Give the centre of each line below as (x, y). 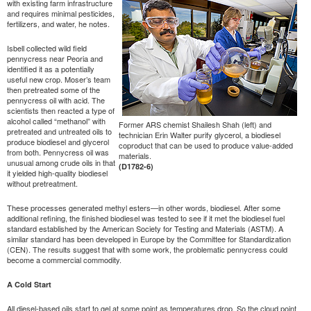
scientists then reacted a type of (61, 110)
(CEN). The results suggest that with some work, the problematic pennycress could (147, 249)
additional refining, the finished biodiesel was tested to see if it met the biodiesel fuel (146, 218)
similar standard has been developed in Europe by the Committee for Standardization (149, 238)
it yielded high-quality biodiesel (57, 173)
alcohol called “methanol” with (56, 120)
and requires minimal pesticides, (61, 13)
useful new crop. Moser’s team (59, 79)
